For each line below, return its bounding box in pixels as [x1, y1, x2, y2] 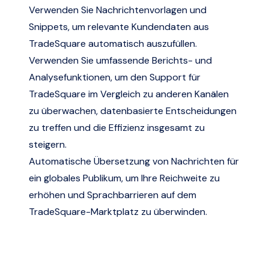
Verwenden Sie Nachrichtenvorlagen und [29, 3, 207, 16]
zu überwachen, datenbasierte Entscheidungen [29, 104, 237, 117]
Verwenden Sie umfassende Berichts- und [29, 53, 212, 67]
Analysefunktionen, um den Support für [29, 70, 201, 83]
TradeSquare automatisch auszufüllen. [29, 37, 197, 50]
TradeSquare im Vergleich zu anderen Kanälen [29, 87, 229, 100]
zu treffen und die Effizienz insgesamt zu [29, 121, 205, 134]
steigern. [29, 138, 67, 151]
